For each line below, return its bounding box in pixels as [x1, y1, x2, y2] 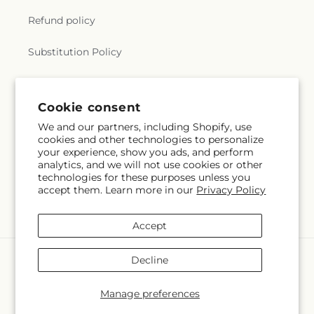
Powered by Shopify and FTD [151, 285, 275, 295]
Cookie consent [38, 100, 141, 114]
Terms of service [28, 77, 108, 90]
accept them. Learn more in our [38, 184, 197, 196]
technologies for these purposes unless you [38, 171, 251, 184]
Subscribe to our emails [28, 128, 170, 142]
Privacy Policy [196, 184, 266, 196]
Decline [131, 254, 169, 266]
